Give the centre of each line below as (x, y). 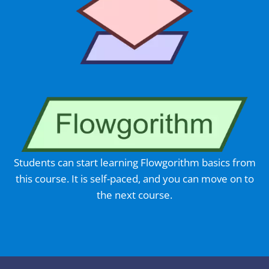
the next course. (134, 195)
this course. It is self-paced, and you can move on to (134, 179)
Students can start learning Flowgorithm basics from (134, 163)
